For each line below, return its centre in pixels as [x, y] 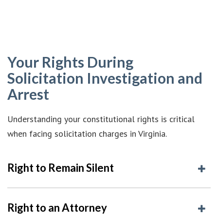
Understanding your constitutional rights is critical [101, 119]
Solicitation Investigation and [105, 78]
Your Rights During [70, 62]
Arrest [28, 94]
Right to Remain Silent [61, 167]
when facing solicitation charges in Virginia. [87, 133]
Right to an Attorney [57, 207]
